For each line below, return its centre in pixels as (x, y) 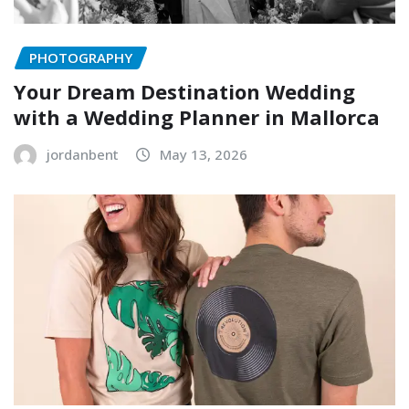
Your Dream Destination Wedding (184, 91)
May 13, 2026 (204, 154)
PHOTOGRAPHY (81, 58)
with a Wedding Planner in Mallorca (197, 116)
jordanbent (83, 154)
